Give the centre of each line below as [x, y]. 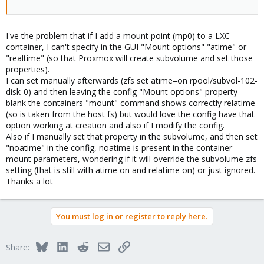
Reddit [100, 245]
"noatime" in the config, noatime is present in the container [119, 148]
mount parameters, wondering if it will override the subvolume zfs [131, 159]
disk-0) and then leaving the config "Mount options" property [122, 92]
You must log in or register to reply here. [132, 216]
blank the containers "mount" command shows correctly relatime [131, 103]
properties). [28, 69]
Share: [18, 247]
